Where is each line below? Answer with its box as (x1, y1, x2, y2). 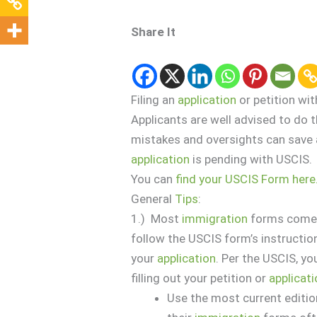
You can (131, 172, 176, 186)
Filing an (131, 93, 178, 107)
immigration (182, 212, 248, 226)
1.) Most (131, 212, 183, 226)
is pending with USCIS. (190, 152, 313, 166)
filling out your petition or (131, 271, 270, 285)
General (131, 192, 175, 206)
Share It (131, 25, 176, 39)
